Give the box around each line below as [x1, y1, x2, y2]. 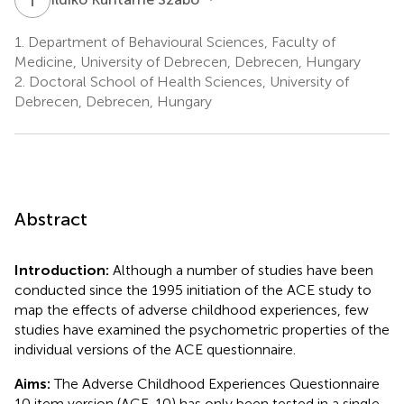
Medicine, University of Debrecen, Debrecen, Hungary [14, 52, 361, 70]
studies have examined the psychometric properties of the [14, 320, 390, 338]
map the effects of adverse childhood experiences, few [14, 300, 369, 318]
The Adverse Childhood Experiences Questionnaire [54, 374, 380, 392]
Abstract [14, 207, 87, 230]
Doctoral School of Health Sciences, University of [25, 72, 349, 90]
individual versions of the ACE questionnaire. [14, 340, 296, 358]
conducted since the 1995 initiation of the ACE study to [14, 280, 372, 298]
